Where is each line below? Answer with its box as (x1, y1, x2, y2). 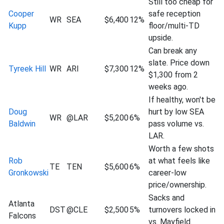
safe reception (148, 9, 200, 18)
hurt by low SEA (148, 107, 204, 116)
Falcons (8, 211, 36, 220)
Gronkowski (8, 168, 48, 177)
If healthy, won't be (148, 95, 215, 104)
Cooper (8, 9, 34, 18)
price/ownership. (148, 180, 206, 189)
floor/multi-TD (148, 21, 199, 30)
